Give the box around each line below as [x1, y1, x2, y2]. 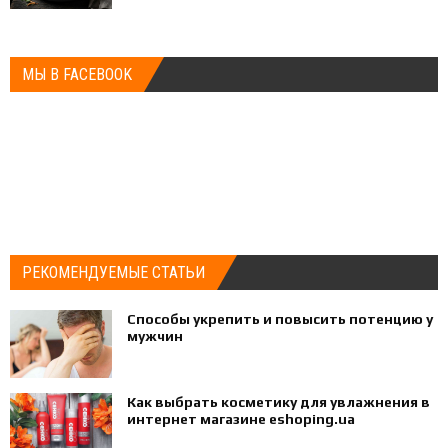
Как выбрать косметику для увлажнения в [127, 393, 430, 410]
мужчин [127, 327, 183, 344]
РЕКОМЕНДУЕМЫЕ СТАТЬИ [22, 262, 205, 282]
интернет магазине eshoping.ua [127, 410, 355, 427]
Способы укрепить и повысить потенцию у [127, 310, 433, 327]
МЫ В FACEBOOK [22, 64, 132, 84]
